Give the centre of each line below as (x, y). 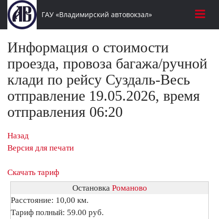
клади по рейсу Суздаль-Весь (99, 79)
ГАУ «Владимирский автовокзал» (97, 14)
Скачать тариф (33, 172)
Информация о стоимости (88, 47)
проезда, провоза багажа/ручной (107, 63)
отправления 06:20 (65, 112)
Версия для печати (41, 148)
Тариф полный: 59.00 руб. (57, 212)
